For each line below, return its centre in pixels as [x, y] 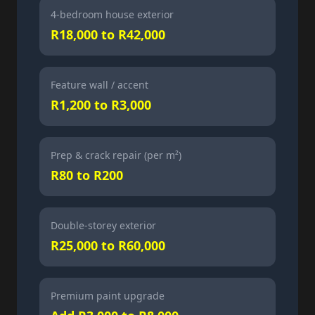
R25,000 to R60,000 [108, 245]
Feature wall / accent [99, 85]
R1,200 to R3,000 [101, 105]
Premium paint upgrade [108, 296]
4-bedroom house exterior [112, 14]
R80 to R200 [87, 175]
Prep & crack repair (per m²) [116, 155]
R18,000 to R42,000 [108, 34]
